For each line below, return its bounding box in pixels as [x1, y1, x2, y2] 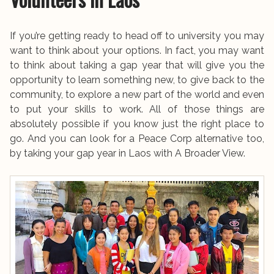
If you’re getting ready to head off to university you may [10, 30, 264, 42]
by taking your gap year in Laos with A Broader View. [10, 147, 245, 159]
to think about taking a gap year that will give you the [10, 59, 264, 71]
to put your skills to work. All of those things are [10, 103, 264, 115]
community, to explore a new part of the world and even [10, 89, 264, 100]
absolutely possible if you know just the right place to [10, 118, 264, 130]
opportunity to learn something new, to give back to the [10, 74, 264, 86]
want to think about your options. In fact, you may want [10, 45, 264, 56]
